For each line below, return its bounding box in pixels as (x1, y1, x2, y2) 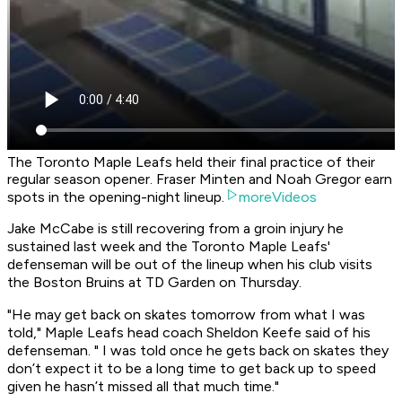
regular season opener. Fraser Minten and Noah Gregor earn (7, 170, 392, 188)
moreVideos (239, 188, 317, 206)
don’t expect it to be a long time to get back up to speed (7, 360, 376, 378)
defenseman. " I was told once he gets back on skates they (7, 342, 389, 360)
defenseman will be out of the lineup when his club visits (7, 256, 372, 274)
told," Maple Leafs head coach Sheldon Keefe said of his (7, 324, 371, 342)
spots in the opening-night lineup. (7, 188, 224, 206)
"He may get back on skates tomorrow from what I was (7, 306, 365, 324)
